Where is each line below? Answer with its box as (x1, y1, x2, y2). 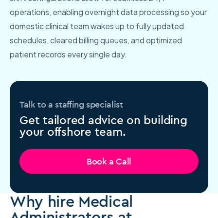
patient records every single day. (10, 49, 127, 60)
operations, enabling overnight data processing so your (10, 7, 207, 18)
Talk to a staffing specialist (19, 99, 123, 110)
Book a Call (86, 156, 132, 167)
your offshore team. (19, 124, 126, 139)
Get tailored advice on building (19, 112, 187, 127)
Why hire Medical (10, 191, 133, 211)
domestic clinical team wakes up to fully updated (10, 21, 184, 32)
